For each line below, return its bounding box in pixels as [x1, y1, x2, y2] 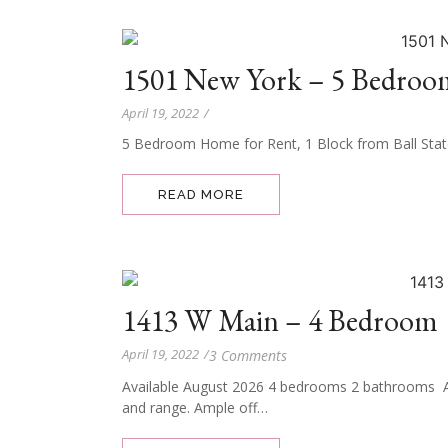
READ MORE [158, 187, 244, 202]
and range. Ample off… [122, 398, 268, 417]
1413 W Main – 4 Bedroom [122, 301, 438, 340]
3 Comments [209, 346, 287, 365]
